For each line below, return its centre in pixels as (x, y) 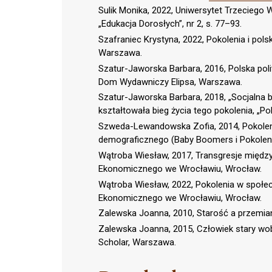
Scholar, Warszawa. (137, 243)
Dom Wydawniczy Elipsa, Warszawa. (170, 82)
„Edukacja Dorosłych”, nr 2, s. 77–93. (170, 24)
